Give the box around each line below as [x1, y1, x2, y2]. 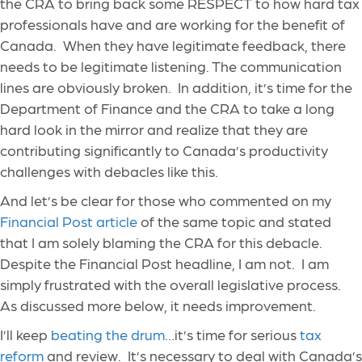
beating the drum [51, 326, 165, 343]
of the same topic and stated [137, 213, 331, 230]
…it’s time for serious [165, 326, 300, 343]
